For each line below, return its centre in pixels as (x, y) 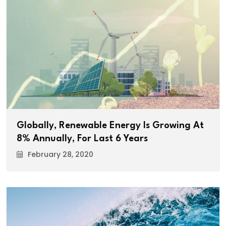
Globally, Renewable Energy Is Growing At (110, 126)
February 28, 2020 (61, 155)
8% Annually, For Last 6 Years (82, 139)
